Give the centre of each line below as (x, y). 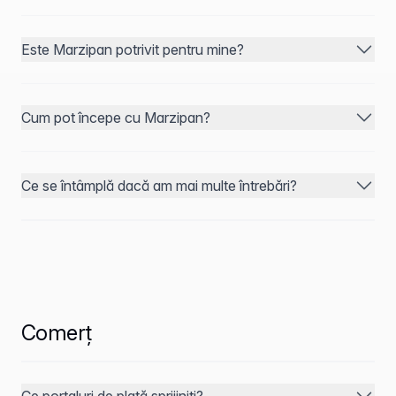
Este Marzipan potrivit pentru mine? (133, 49)
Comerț (57, 333)
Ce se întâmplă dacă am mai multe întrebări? (159, 186)
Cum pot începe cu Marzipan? (116, 118)
